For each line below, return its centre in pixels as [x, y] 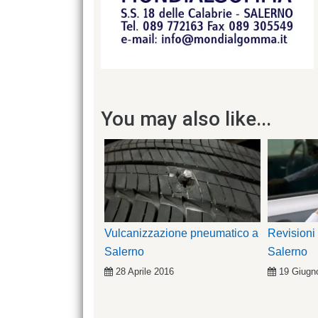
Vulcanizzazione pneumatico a [181, 233]
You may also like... [186, 119]
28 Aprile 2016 [145, 271]
